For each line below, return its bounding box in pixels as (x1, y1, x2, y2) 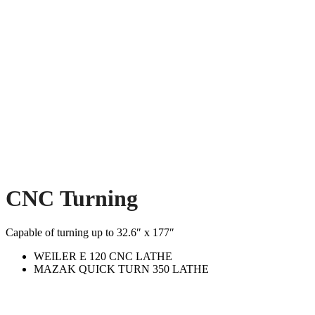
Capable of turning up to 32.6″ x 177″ (6, 226, 174, 239)
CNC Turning (6, 185, 138, 211)
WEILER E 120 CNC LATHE (34, 250, 172, 263)
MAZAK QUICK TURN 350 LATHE (34, 263, 209, 276)
